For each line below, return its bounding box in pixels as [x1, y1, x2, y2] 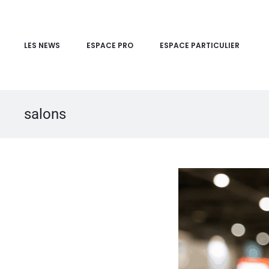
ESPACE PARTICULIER [160, 40, 240, 50]
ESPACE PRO [86, 40, 133, 50]
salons [24, 106, 66, 122]
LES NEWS [24, 40, 60, 50]
